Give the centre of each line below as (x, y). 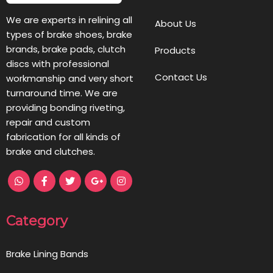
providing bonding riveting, (66, 107)
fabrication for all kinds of (63, 136)
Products (175, 50)
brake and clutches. (51, 151)
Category (37, 221)
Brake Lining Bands (47, 253)
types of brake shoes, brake (69, 34)
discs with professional (58, 63)
